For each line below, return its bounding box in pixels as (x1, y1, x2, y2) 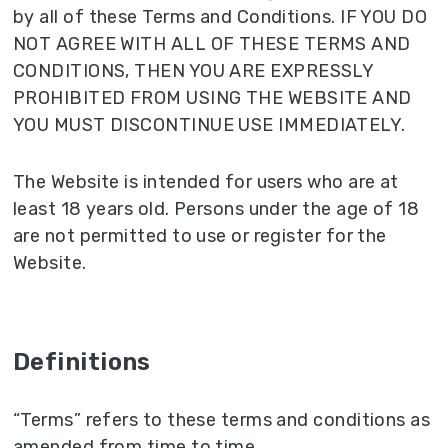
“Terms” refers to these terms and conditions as (13, 409, 431, 432)
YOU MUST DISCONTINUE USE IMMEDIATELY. (13, 114, 406, 137)
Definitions (13, 348, 151, 377)
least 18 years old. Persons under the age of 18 (13, 198, 420, 221)
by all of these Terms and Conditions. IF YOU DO (13, 6, 428, 29)
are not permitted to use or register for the (13, 225, 387, 248)
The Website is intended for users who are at (13, 171, 399, 194)
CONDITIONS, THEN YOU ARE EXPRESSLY (13, 60, 374, 83)
